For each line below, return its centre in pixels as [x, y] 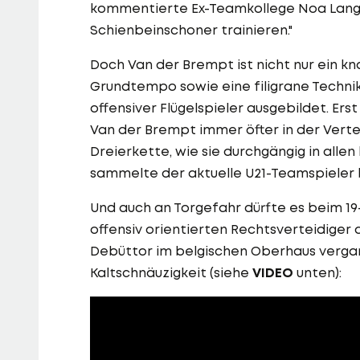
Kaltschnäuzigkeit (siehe [171, 273]
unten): [317, 273]
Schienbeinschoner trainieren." [191, 30]
